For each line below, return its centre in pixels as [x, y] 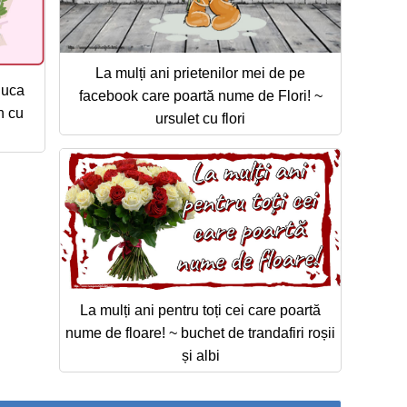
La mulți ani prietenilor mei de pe [200, 73]
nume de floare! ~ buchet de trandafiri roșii [200, 333]
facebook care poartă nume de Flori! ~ [200, 95]
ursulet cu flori [200, 118]
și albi [200, 355]
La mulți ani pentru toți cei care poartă [200, 310]
